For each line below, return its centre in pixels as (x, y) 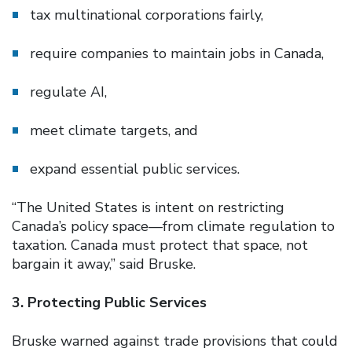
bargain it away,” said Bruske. (104, 264)
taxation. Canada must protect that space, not (160, 245)
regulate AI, (69, 92)
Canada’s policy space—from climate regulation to (173, 226)
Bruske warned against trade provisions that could (175, 341)
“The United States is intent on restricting (148, 207)
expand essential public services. (135, 169)
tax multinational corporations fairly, (147, 15)
